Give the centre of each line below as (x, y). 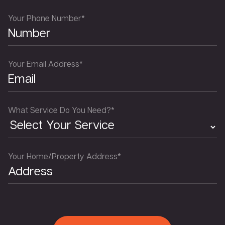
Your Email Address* (45, 64)
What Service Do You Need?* (61, 110)
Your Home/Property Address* (65, 156)
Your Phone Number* (46, 18)
